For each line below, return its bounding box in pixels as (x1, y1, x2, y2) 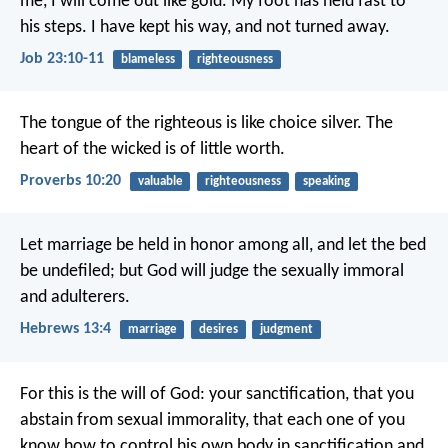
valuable (137, 174, 183, 188)
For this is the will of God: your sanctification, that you (20, 384, 414, 404)
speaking (302, 174, 350, 188)
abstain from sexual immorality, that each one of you (20, 410, 405, 430)
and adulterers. (20, 288, 130, 308)
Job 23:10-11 (20, 50, 104, 67)
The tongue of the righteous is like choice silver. (20, 113, 362, 133)
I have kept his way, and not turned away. (87, 17, 390, 37)
